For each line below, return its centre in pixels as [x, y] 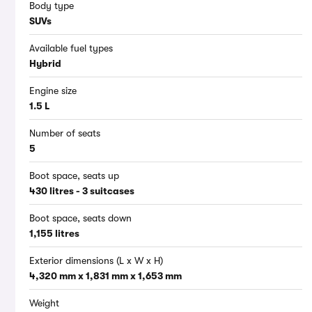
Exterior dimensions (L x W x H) [96, 261]
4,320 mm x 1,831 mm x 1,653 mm [106, 276]
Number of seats [65, 133]
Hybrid [45, 64]
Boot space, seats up [74, 176]
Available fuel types [71, 48]
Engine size [53, 91]
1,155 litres [54, 234]
